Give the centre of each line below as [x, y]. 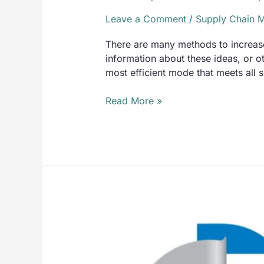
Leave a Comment [146, 19]
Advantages [131, 237]
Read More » [133, 101]
